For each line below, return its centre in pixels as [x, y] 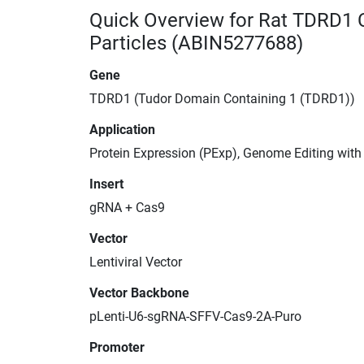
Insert [106, 184]
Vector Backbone [139, 292]
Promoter [117, 347]
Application [122, 129]
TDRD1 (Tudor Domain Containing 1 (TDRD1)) [222, 98]
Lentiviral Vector [136, 262]
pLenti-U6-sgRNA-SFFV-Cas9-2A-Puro [195, 316]
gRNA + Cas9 [127, 207]
